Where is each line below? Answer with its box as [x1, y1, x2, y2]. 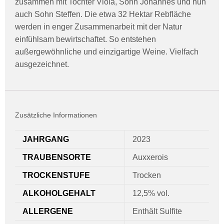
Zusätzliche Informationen [15, 111, 97, 119]
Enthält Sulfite [132, 207, 182, 216]
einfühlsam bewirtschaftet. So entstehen [15, 35, 156, 44]
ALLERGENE [22, 207, 73, 216]
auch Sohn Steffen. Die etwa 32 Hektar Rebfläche [15, 10, 191, 19]
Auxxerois [132, 153, 168, 162]
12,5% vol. [132, 189, 169, 198]
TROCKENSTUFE [22, 171, 90, 180]
